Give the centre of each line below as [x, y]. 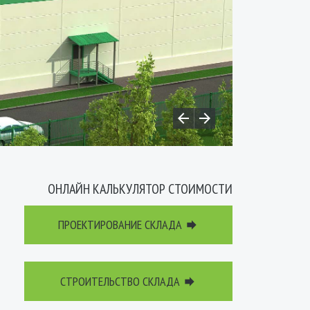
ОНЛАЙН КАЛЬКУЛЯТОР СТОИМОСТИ [140, 189]
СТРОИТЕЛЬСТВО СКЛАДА [121, 281]
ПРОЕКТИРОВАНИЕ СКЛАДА [121, 225]
